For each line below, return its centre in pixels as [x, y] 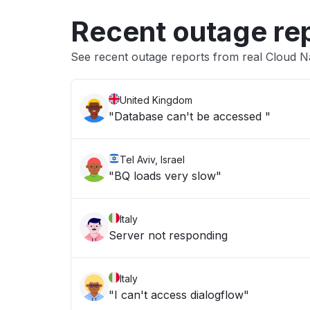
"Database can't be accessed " [190, 116]
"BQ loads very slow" [165, 176]
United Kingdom [156, 100]
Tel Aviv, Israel [152, 159]
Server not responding [168, 235]
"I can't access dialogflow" [179, 295]
